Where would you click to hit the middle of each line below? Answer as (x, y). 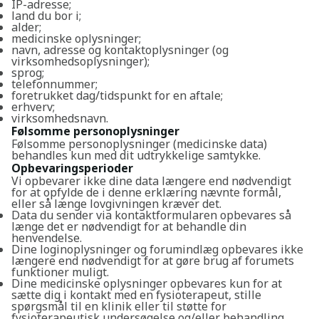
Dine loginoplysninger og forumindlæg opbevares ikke (157, 249)
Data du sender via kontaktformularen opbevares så (151, 215)
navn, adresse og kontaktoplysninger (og (120, 50)
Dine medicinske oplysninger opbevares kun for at (147, 283)
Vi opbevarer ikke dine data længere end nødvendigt (151, 181)
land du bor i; (46, 16)
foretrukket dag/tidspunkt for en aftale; (117, 95)
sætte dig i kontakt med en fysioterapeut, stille (136, 295)
